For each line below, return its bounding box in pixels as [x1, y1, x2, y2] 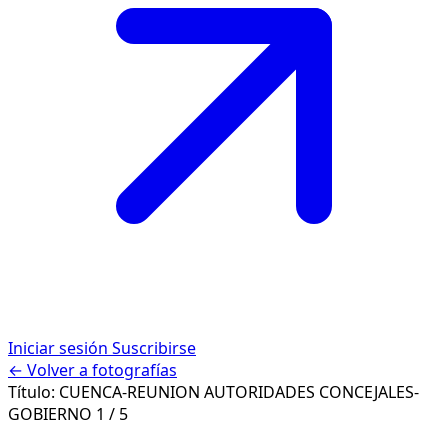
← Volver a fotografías [8, 359, 177, 381]
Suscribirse [112, 337, 196, 359]
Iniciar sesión [8, 337, 112, 359]
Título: [8, 381, 59, 403]
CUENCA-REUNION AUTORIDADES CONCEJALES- [59, 381, 419, 403]
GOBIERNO [8, 403, 96, 425]
